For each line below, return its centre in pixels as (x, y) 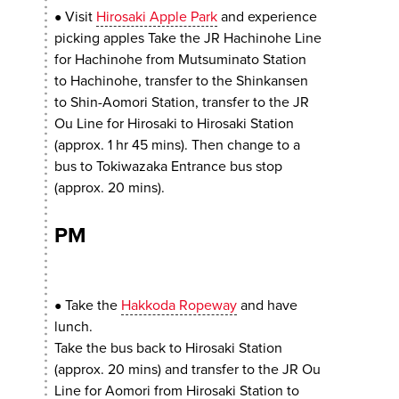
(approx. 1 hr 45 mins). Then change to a (178, 145)
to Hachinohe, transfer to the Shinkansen (182, 81)
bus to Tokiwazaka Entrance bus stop (169, 166)
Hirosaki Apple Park (157, 16)
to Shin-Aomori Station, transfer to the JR (182, 102)
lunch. (74, 326)
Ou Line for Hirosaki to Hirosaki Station (175, 123)
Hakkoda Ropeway (179, 305)
